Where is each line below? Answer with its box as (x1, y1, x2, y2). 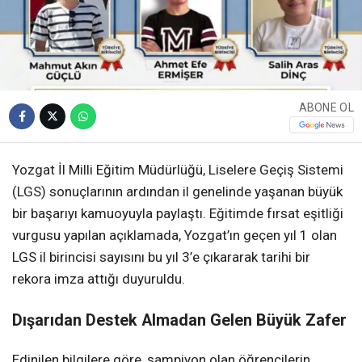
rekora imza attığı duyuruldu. (12, 271, 185, 288)
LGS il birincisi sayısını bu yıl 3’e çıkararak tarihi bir (12, 249, 310, 266)
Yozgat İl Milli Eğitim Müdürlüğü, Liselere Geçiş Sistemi (12, 162, 343, 179)
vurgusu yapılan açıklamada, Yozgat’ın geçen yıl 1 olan (12, 227, 337, 244)
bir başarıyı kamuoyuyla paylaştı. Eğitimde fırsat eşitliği (12, 205, 343, 222)
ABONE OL (298, 100, 354, 114)
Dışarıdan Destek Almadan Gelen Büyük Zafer (12, 311, 347, 330)
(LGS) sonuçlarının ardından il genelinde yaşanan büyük (12, 183, 343, 200)
